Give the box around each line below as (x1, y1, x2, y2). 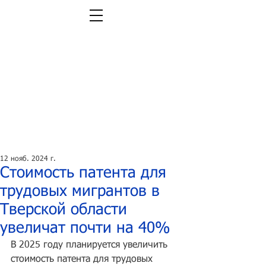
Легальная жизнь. (62, 80, 127, 88)
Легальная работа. (61, 90, 128, 97)
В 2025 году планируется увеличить (11, 240, 170, 250)
